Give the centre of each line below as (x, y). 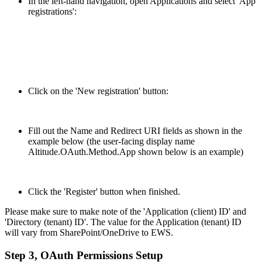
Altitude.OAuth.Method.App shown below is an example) (136, 151)
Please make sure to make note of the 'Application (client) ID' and (125, 211)
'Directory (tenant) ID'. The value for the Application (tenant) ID (123, 222)
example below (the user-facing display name (111, 141)
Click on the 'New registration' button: (98, 91)
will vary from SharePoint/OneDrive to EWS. (89, 232)
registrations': (52, 11)
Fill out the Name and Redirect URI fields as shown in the (135, 130)
